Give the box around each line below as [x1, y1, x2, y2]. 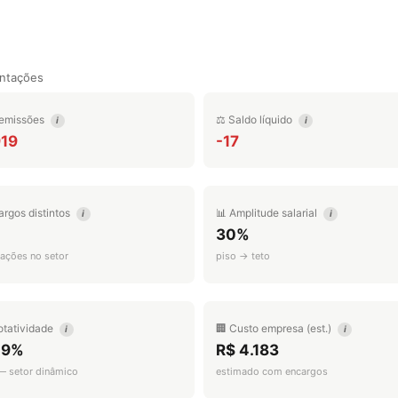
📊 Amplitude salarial [216, 206, 320, 219]
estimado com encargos [216, 365, 328, 378]
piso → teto [216, 250, 270, 262]
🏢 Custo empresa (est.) [216, 322, 334, 335]
